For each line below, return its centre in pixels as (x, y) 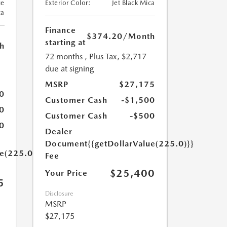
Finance (60, 30)
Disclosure (59, 194)
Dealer (59, 131)
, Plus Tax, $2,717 (115, 56)
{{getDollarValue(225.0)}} (141, 144)
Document (66, 144)
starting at (65, 42)
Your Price (66, 173)
